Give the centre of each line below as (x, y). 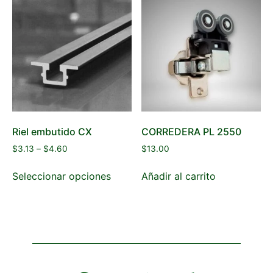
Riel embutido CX (52, 131)
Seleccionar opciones (62, 176)
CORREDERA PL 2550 (192, 131)
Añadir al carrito (179, 176)
